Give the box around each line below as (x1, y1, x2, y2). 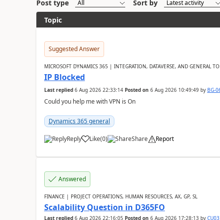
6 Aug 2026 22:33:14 (74, 86, 123, 93)
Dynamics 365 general (48, 117, 110, 125)
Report (155, 135, 174, 143)
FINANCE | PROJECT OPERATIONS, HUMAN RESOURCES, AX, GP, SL (44, 193, 197, 200)
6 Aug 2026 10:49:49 (150, 86, 199, 93)
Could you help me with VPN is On (44, 97, 136, 106)
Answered (58, 175, 86, 183)
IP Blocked (44, 72, 85, 82)
